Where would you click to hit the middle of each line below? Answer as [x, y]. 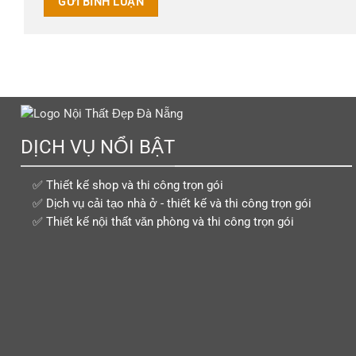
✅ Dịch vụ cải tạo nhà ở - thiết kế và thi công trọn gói [172, 203]
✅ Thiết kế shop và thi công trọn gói [128, 185]
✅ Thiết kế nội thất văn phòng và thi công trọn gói [163, 221]
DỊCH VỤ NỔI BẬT [97, 147]
